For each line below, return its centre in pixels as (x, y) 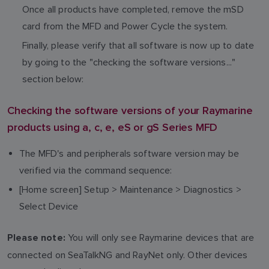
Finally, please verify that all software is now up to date (138, 45)
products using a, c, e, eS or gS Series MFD (113, 127)
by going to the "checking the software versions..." (129, 62)
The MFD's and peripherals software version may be (129, 153)
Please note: (36, 238)
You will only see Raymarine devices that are (160, 237)
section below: (53, 79)
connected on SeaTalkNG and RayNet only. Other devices (128, 255)
